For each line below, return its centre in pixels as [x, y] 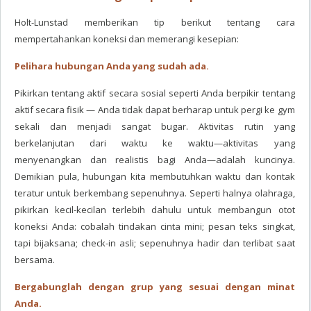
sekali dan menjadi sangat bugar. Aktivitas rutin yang [155, 126]
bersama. [35, 260]
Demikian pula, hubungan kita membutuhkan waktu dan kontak [155, 176]
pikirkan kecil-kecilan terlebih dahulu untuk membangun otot [155, 210]
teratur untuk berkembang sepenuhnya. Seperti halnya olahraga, [155, 193]
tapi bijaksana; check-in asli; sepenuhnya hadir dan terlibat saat [155, 243]
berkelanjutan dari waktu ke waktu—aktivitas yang [155, 143]
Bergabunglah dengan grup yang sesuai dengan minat [155, 287]
